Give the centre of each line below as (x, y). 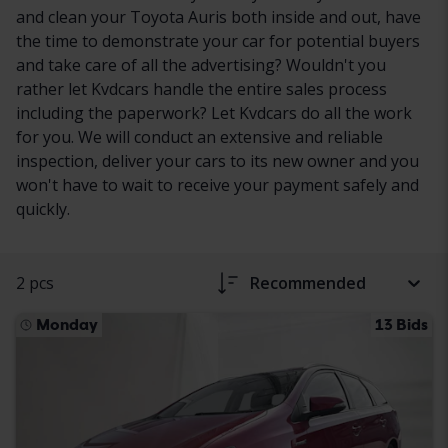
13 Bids (401, 324)
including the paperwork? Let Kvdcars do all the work (214, 112)
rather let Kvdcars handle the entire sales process (201, 88)
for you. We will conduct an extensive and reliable (199, 136)
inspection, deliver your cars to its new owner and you (217, 160)
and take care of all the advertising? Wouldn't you (201, 64)
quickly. (43, 208)
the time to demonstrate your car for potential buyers (218, 40)
